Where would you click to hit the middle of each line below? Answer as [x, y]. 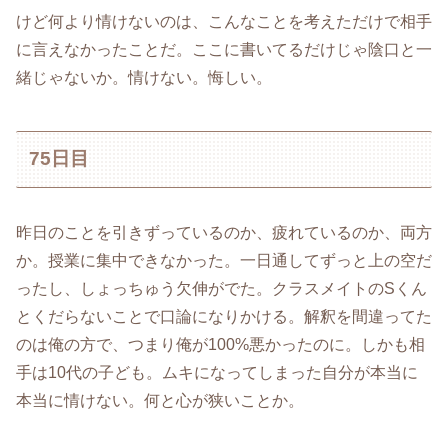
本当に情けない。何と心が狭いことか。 [160, 400]
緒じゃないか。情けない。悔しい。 [144, 78]
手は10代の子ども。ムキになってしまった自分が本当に [217, 372]
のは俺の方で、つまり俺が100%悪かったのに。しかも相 [220, 344]
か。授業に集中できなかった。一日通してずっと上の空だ [224, 260]
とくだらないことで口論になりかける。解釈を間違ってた [224, 316]
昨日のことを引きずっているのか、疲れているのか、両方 [224, 232]
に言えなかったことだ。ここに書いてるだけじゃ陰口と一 [224, 50]
